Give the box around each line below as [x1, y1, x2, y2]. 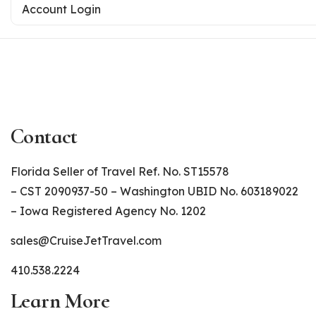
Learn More [11, 287, 109, 314]
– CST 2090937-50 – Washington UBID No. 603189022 [11, 183, 298, 198]
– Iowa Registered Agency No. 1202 [11, 203, 206, 218]
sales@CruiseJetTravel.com [11, 233, 162, 248]
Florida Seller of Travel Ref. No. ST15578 [11, 164, 229, 178]
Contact [11, 123, 78, 150]
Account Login [22, 1, 101, 16]
